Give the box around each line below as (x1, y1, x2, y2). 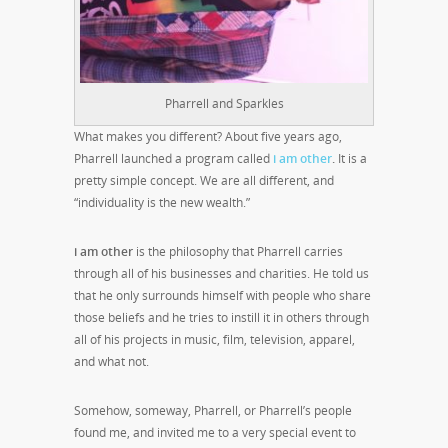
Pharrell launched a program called (74, 149, 273, 167)
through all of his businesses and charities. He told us (74, 264, 369, 282)
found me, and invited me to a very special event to (74, 423, 356, 441)
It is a (338, 149, 367, 167)
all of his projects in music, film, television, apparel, (74, 330, 355, 348)
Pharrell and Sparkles (164, 94, 284, 112)
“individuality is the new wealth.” (74, 193, 250, 211)
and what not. (74, 352, 149, 370)
